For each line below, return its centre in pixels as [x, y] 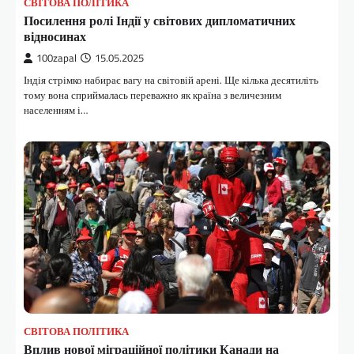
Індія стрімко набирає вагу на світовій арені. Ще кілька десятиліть [171, 80]
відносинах [55, 37]
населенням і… [56, 110]
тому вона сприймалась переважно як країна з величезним [153, 95]
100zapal [56, 58]
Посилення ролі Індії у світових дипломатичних [160, 21]
